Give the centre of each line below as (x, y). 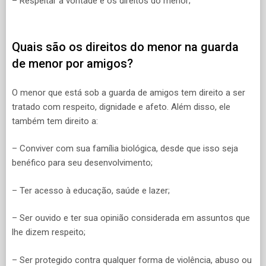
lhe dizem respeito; (49, 232)
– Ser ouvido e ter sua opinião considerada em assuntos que (131, 218)
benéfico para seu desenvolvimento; (82, 163)
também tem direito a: (55, 121)
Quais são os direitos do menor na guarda (125, 47)
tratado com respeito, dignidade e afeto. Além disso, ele (121, 107)
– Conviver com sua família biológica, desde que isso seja (125, 149)
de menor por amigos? (72, 64)
